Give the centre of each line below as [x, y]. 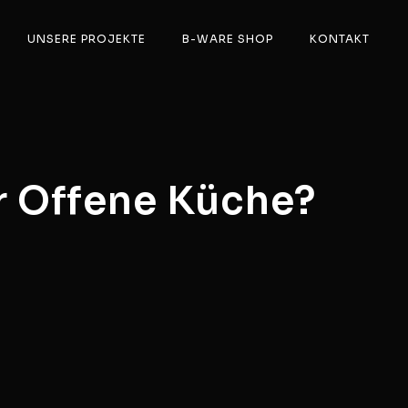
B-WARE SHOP [228, 39]
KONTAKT [340, 39]
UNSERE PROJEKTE [87, 39]
